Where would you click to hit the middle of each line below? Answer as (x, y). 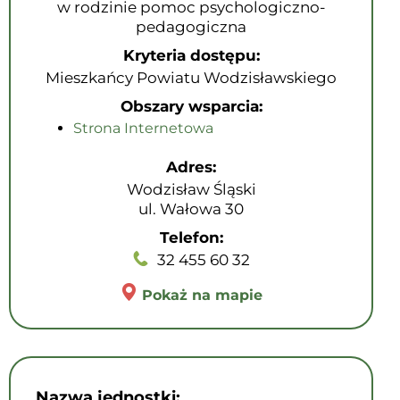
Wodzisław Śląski (191, 189)
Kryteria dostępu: (191, 55)
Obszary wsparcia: (191, 106)
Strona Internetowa (143, 128)
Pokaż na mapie (202, 295)
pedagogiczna (191, 27)
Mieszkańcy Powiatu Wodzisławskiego (191, 78)
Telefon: (191, 237)
